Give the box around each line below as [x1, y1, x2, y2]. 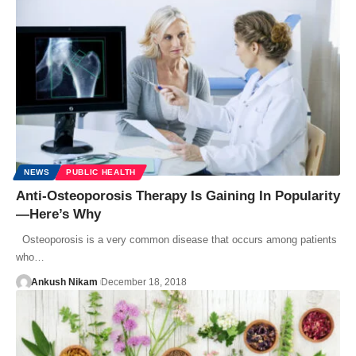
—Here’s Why [16, 206, 101, 222]
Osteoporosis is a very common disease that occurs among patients [16, 233, 337, 246]
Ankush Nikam [30, 276, 98, 288]
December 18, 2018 [100, 276, 187, 288]
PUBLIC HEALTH [65, 167, 136, 176]
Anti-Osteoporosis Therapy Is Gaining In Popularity [16, 188, 340, 203]
